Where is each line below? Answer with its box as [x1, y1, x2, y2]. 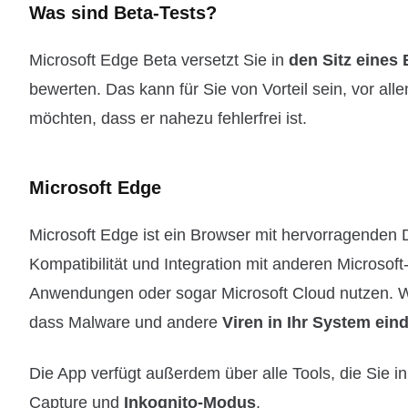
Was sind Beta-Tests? [29, 3, 217, 23]
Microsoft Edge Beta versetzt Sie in [29, 51, 289, 69]
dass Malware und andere [29, 313, 222, 331]
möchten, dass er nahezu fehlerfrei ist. [29, 109, 307, 127]
